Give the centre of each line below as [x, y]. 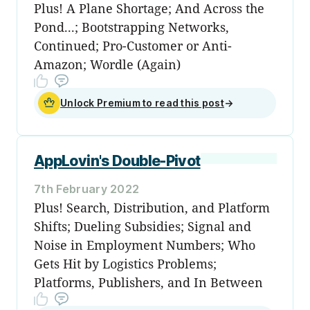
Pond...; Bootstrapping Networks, [131, 27]
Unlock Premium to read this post [142, 102]
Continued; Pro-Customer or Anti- [133, 45]
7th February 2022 [87, 189]
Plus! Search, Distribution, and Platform [152, 207]
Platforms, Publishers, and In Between [148, 282]
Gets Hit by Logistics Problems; [125, 263]
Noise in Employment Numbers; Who [145, 245]
